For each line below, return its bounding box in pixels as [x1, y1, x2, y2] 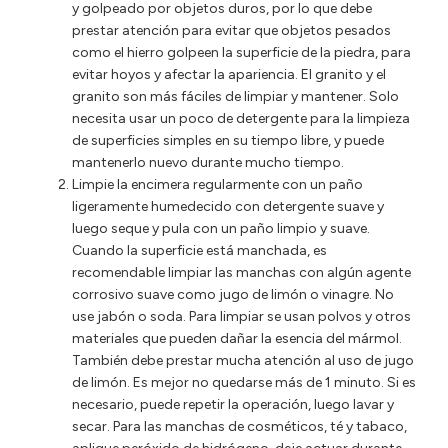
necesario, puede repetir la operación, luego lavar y [72, 395, 394, 413]
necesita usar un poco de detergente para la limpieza [72, 109, 410, 127]
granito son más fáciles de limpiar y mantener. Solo [72, 87, 399, 105]
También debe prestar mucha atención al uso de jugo [72, 351, 414, 369]
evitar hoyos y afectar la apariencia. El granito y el [72, 65, 386, 83]
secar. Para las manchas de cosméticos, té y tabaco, [72, 417, 407, 435]
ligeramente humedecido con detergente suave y [72, 197, 384, 215]
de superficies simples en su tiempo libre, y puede [72, 131, 384, 149]
